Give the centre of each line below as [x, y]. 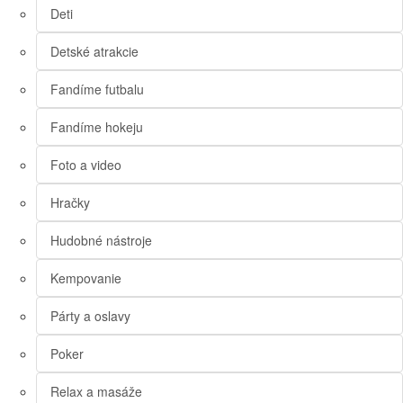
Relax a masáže [96, 392]
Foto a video [86, 165]
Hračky [70, 203]
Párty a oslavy [90, 316]
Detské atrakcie [94, 52]
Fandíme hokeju [97, 127]
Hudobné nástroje [101, 241]
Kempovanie [86, 278]
